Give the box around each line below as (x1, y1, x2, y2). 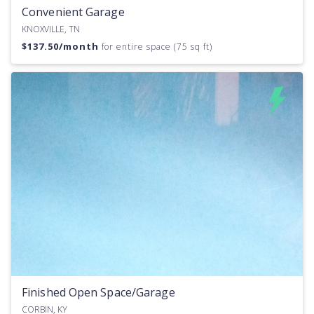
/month (59, 40, 102, 53)
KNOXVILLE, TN (22, 23, 80, 36)
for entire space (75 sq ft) (102, 41, 212, 53)
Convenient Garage (22, 4, 125, 20)
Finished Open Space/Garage (22, 285, 175, 301)
